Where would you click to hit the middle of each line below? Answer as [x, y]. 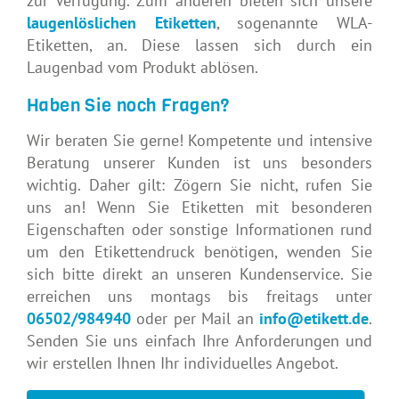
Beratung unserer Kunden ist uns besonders [199, 162]
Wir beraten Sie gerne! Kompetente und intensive [199, 140]
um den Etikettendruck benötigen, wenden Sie [199, 251]
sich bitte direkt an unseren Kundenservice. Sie [199, 273]
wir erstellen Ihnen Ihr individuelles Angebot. [183, 362]
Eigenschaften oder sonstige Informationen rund [199, 229]
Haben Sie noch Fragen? [128, 105]
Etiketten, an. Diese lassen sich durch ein [199, 45]
